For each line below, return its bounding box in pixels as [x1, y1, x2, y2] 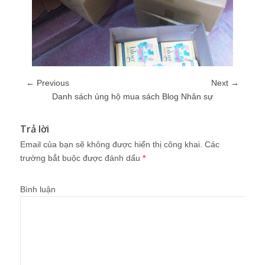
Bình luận [20, 185, 56, 194]
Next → [211, 78, 239, 88]
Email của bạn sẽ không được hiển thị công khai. [20, 140, 202, 149]
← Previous [26, 78, 69, 88]
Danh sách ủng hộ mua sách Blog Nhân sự [52, 92, 213, 101]
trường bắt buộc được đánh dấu [20, 153, 143, 163]
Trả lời [20, 122, 49, 135]
